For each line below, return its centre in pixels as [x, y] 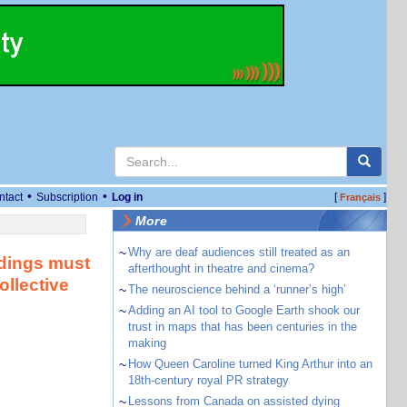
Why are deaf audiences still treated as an [238, 252]
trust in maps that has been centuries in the [242, 327]
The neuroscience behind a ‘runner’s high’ [237, 289]
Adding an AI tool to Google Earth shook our [243, 310]
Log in [127, 197]
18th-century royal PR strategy [208, 380]
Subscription [67, 197]
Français [360, 197]
